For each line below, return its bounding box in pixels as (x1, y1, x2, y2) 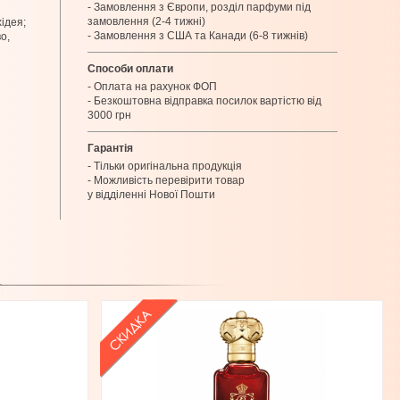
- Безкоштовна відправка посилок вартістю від (87, 95, 321, 107)
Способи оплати (87, 62, 173, 75)
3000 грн (87, 109, 131, 121)
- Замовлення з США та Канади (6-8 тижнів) (87, 29, 308, 42)
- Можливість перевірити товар (87, 174, 245, 187)
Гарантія (87, 142, 133, 154)
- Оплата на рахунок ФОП (87, 80, 217, 93)
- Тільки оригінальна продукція (87, 160, 242, 172)
